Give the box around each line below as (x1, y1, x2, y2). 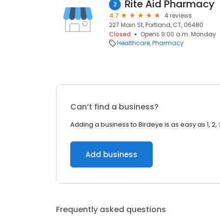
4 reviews (165, 11, 192, 20)
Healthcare (117, 39, 150, 47)
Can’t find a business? (70, 101, 159, 112)
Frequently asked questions (56, 204, 166, 215)
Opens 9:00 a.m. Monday (140, 30, 216, 38)
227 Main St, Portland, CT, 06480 (109, 21, 203, 29)
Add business (85, 149, 137, 160)
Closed (109, 30, 131, 38)
